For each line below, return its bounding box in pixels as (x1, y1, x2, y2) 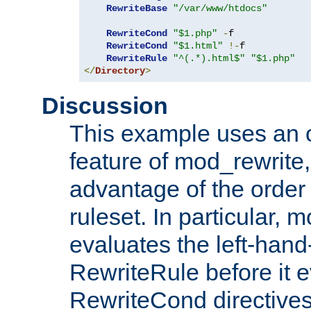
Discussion (42, 92, 168, 119)
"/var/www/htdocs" (173, 3, 267, 15)
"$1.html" (173, 40, 223, 52)
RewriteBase (106, 3, 167, 15)
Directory (95, 65, 145, 77)
